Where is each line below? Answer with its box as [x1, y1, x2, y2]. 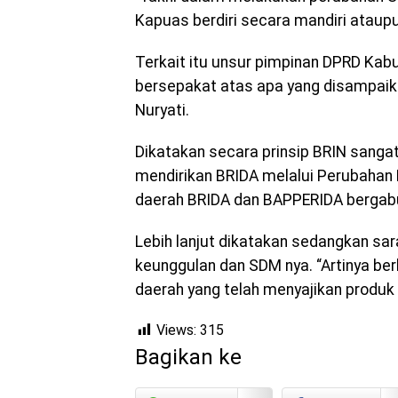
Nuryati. [135, 101, 189, 120]
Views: [156, 322, 196, 339]
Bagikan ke [135, 345, 242, 370]
